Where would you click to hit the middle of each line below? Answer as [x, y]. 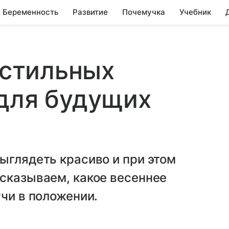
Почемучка [144, 12]
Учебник [195, 12]
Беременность [30, 12]
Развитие [90, 12]
